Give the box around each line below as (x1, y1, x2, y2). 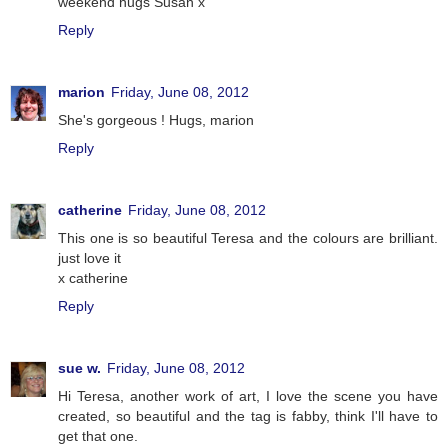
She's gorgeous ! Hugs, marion (58, 111, 254, 128)
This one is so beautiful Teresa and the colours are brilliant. (58, 229, 438, 246)
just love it (58, 249, 121, 266)
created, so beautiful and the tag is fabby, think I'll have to (58, 407, 438, 424)
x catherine (58, 269, 128, 286)
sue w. (58, 359, 101, 376)
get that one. (58, 427, 138, 444)
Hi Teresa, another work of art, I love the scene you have (58, 387, 438, 404)
